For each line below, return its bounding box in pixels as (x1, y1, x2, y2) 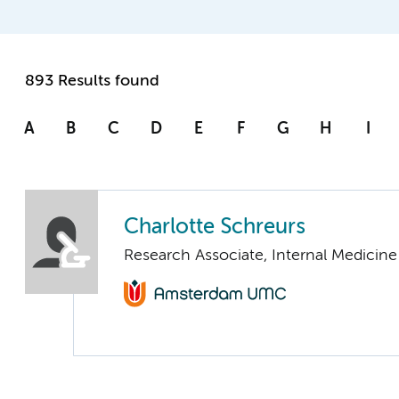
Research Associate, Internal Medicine (124, 248, 397, 265)
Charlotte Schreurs (124, 217, 305, 239)
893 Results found (25, 73, 159, 90)
